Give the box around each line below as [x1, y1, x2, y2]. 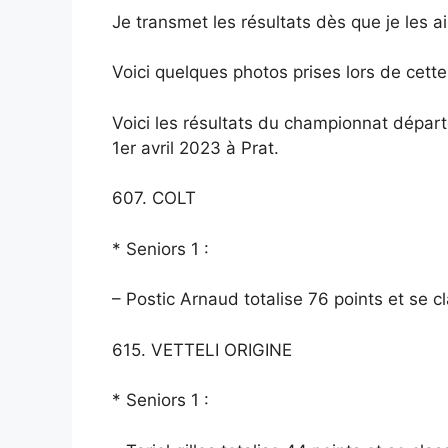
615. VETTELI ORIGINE [112, 339, 292, 360]
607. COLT [112, 188, 196, 209]
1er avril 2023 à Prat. [112, 137, 279, 158]
